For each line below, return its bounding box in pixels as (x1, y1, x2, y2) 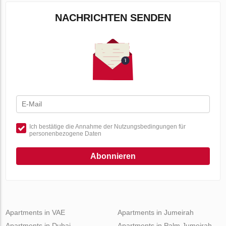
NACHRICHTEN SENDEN (55, 12, 171, 23)
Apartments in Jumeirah (117, 208, 194, 216)
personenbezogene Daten (29, 130, 102, 137)
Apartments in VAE (6, 208, 66, 216)
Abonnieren (90, 152, 136, 160)
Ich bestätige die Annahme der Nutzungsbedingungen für (29, 123, 186, 130)
